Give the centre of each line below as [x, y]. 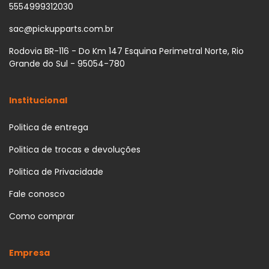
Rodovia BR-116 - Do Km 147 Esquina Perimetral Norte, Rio [126, 51]
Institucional [38, 101]
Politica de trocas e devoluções [75, 150]
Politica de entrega [49, 128]
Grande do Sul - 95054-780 [67, 64]
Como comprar [42, 216]
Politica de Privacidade [56, 172]
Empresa [29, 253]
